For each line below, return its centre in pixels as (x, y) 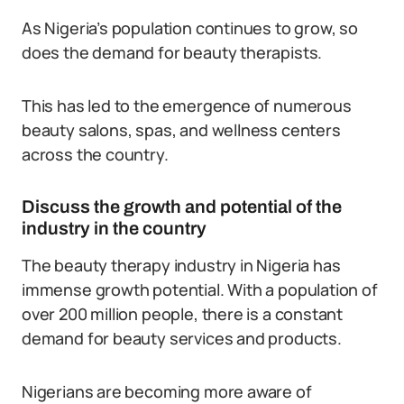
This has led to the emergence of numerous (187, 106)
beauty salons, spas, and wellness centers (181, 130)
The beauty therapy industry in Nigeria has (181, 265)
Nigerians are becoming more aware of (167, 391)
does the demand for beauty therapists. (172, 52)
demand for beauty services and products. (182, 338)
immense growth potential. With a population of (200, 289)
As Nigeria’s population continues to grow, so (190, 28)
